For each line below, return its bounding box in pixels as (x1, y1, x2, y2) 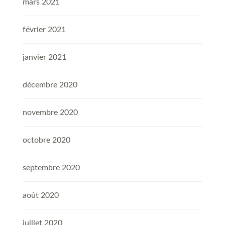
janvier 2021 (23, 53, 66, 62)
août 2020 (23, 191, 59, 200)
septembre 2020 (23, 164, 80, 172)
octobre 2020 (23, 136, 70, 145)
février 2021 (23, 26, 66, 34)
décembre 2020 (23, 81, 77, 89)
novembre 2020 (23, 108, 78, 117)
